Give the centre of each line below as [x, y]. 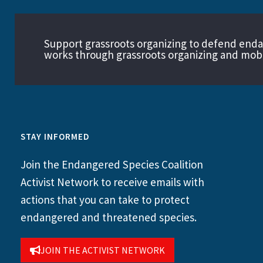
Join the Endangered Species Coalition [112, 165]
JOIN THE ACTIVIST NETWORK [103, 250]
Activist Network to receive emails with [112, 182]
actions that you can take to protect [105, 200]
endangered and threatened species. [109, 218]
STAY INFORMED [55, 137]
